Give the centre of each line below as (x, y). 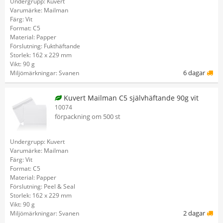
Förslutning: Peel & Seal (43, 186)
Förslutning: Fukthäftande (45, 46)
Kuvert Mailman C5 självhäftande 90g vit (130, 98)
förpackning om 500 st (88, 116)
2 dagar (195, 213)
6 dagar (195, 73)
